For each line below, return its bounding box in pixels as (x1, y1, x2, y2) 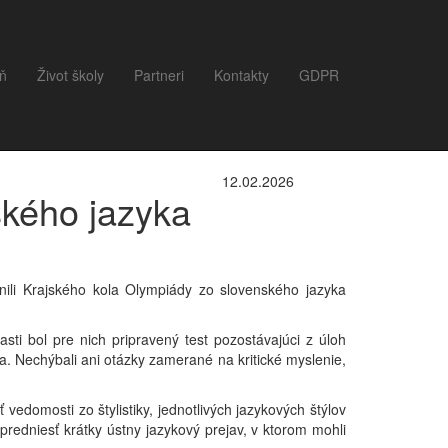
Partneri (134, 65, 184, 85)
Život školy (37, 65, 104, 85)
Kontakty (214, 65, 269, 85)
